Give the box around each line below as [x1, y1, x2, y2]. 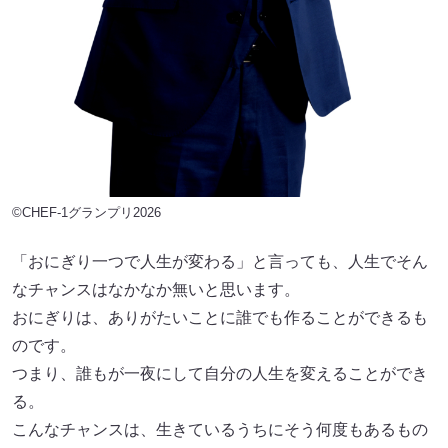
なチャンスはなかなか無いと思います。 [12, 281, 300, 299]
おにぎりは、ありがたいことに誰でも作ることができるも [12, 309, 428, 327]
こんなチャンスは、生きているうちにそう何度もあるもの [12, 421, 428, 439]
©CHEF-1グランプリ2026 [12, 205, 161, 221]
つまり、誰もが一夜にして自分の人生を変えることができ [12, 365, 428, 383]
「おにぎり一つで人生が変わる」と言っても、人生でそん [12, 253, 428, 271]
